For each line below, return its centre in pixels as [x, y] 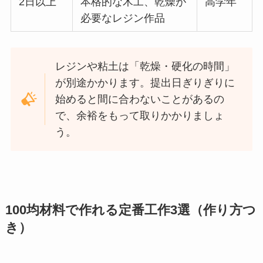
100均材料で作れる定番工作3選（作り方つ [130, 210]
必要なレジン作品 [123, 18]
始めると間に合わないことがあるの [140, 100]
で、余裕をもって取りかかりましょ [140, 116]
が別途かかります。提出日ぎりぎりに [145, 83]
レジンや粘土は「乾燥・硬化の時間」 [145, 67]
